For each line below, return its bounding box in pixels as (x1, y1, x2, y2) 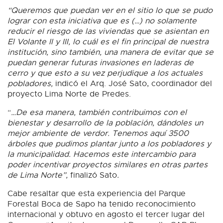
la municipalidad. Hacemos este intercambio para (7, 149, 196, 159)
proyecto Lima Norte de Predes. (7, 89, 131, 99)
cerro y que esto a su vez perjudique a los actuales (7, 68, 203, 78)
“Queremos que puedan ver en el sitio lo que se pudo (7, 5, 213, 15)
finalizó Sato (70, 170, 117, 180)
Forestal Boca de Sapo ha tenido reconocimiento (7, 199, 196, 209)
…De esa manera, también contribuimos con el (11, 107, 187, 117)
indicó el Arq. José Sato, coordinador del (55, 78, 212, 89)
